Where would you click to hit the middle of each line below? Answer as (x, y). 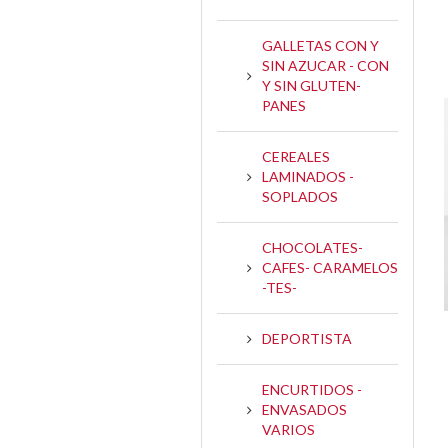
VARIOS (288, 429)
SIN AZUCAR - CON (325, 65)
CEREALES (296, 156)
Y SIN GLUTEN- (311, 85)
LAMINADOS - (308, 176)
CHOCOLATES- (312, 247)
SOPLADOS (300, 196)
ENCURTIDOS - (312, 389)
